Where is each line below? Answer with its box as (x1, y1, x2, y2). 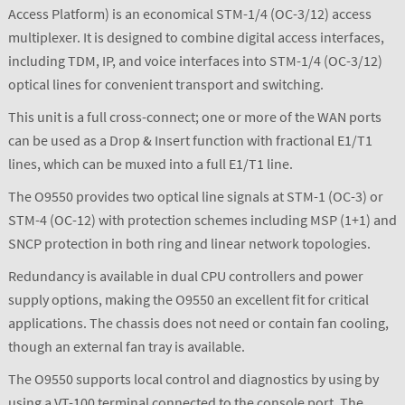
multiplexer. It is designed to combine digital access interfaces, (7, 28, 384, 47)
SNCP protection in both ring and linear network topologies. (7, 234, 371, 253)
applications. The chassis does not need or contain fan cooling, (7, 314, 389, 333)
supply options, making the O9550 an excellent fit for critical (7, 290, 369, 309)
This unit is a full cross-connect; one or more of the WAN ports (7, 108, 381, 127)
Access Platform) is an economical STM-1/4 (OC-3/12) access (7, 5, 372, 24)
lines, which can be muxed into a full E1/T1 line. (7, 155, 293, 174)
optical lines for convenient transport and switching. (7, 75, 324, 94)
